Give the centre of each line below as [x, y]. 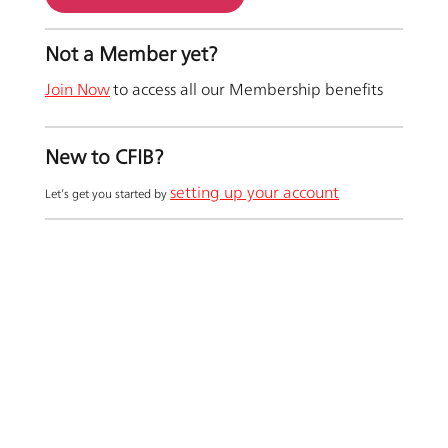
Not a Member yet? [131, 54]
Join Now [77, 90]
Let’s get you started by [107, 194]
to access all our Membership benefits [248, 90]
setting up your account [254, 193]
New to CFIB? [104, 157]
